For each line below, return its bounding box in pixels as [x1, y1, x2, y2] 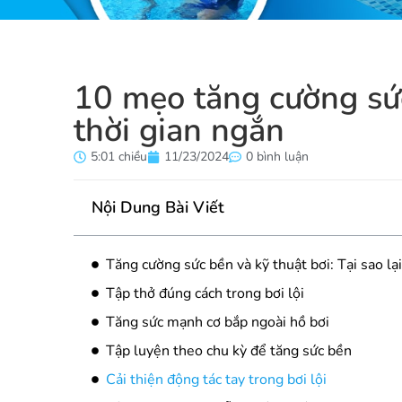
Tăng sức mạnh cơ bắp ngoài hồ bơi [106, 312, 329, 333]
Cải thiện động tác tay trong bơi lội [106, 370, 327, 390]
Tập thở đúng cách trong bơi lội [106, 284, 304, 304]
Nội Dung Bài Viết [92, 197, 224, 219]
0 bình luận [246, 148, 309, 166]
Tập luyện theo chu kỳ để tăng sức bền [106, 341, 352, 362]
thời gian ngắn [74, 109, 284, 153]
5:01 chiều [91, 148, 147, 166]
